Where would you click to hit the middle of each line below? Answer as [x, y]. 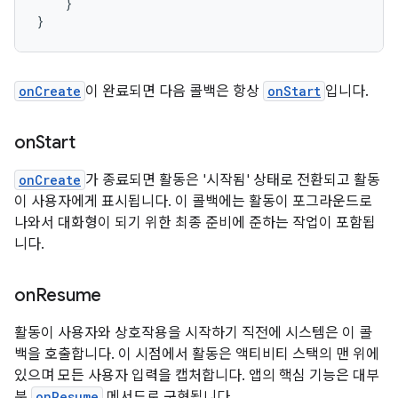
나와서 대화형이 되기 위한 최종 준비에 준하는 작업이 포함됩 [195, 223]
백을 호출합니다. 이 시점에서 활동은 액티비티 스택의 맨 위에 [197, 354]
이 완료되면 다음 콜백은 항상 [174, 92]
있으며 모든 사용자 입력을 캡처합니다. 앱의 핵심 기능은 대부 [197, 376]
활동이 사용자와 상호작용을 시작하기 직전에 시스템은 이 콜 [193, 333]
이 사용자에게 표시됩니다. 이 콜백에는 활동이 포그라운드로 [193, 202]
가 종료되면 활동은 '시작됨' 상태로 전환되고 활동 [233, 180]
